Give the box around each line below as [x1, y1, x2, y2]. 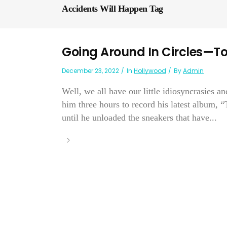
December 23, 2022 [62, 66, 119, 75]
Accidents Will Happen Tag [62, 4, 163, 14]
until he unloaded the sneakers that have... [62, 112, 217, 123]
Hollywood [134, 66, 166, 75]
